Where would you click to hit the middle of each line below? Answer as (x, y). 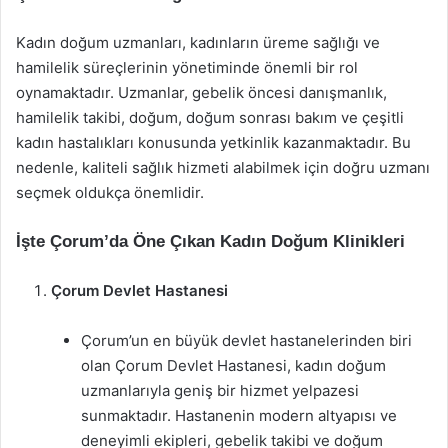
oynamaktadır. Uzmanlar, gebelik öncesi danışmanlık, (201, 92)
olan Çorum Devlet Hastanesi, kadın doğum (233, 365)
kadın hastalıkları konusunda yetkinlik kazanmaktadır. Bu (213, 142)
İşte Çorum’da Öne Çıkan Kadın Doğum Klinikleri (210, 241)
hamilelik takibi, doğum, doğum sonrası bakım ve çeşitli (210, 117)
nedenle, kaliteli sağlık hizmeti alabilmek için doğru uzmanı (223, 167)
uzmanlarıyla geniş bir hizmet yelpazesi (220, 390)
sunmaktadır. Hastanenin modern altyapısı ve (239, 415)
